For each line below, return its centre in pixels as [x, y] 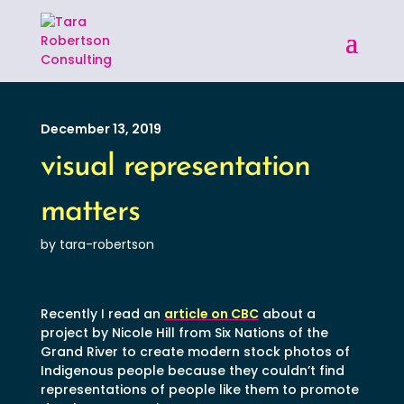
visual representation [175, 167]
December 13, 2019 [101, 129]
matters [90, 212]
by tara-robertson [97, 244]
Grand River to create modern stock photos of [195, 351]
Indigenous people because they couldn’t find [192, 370]
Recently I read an [102, 313]
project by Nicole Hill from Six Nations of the [184, 332]
